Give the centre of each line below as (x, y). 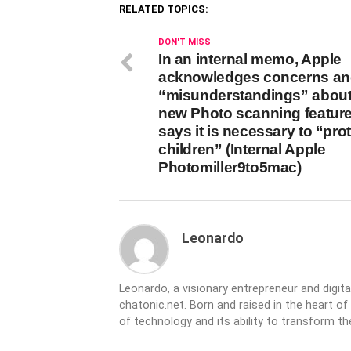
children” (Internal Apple (242, 149)
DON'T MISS (185, 42)
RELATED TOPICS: (164, 9)
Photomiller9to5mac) (230, 167)
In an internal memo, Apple (250, 59)
